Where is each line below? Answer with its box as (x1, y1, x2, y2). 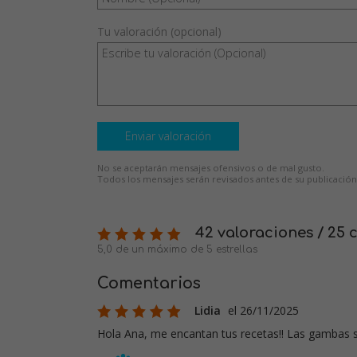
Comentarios (97, 274, 201, 292)
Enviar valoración (125, 127, 211, 143)
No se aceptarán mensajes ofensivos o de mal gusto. (97, 161, 324, 174)
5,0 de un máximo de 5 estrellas (97, 243, 257, 255)
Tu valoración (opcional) (97, 23, 222, 39)
